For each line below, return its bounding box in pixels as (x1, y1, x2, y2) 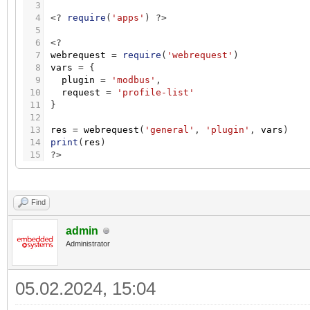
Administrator (66, 239, 110, 248)
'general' (145, 125, 194, 136)
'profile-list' (117, 87, 194, 98)
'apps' (111, 12, 145, 24)
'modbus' (111, 75, 156, 86)
